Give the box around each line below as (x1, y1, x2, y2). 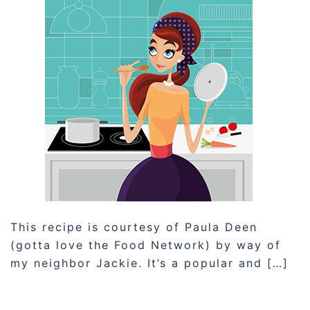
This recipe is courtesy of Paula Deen (10, 220, 257, 234)
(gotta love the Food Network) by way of (10, 238, 281, 252)
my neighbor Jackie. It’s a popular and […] (10, 256, 289, 270)
